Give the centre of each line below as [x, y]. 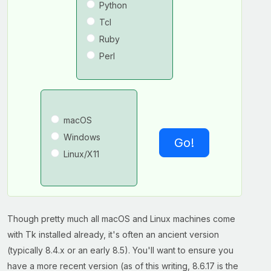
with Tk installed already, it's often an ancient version [113, 234]
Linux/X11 [81, 154]
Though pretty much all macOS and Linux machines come [121, 219]
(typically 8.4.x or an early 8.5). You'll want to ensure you [120, 250]
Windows [82, 137]
